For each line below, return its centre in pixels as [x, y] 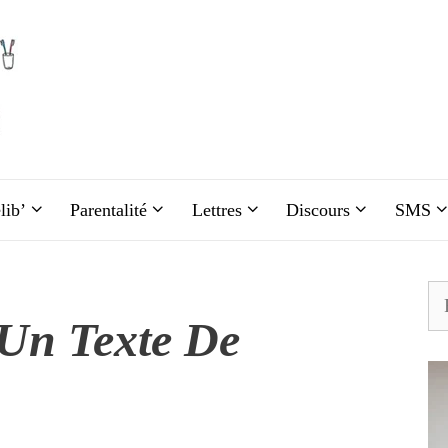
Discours [318, 210]
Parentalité [109, 210]
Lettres [216, 210]
